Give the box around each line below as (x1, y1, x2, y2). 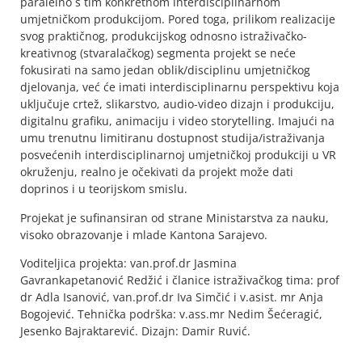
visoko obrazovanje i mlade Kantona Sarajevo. (20, 226, 267, 242)
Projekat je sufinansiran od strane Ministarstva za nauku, (20, 209, 329, 225)
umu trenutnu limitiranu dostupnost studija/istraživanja (20, 130, 325, 146)
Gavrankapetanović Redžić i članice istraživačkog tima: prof (20, 271, 339, 288)
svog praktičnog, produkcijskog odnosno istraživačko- (20, 28, 307, 44)
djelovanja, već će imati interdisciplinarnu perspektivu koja (20, 79, 339, 95)
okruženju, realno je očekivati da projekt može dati (20, 164, 293, 180)
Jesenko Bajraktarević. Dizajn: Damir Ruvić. (20, 322, 250, 339)
